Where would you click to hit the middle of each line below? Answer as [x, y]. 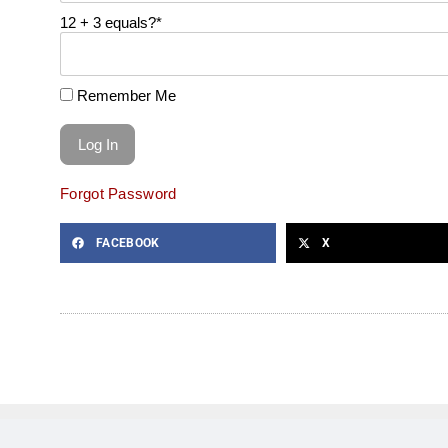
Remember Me [124, 95]
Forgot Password [118, 193]
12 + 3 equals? [108, 22]
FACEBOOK [128, 242]
